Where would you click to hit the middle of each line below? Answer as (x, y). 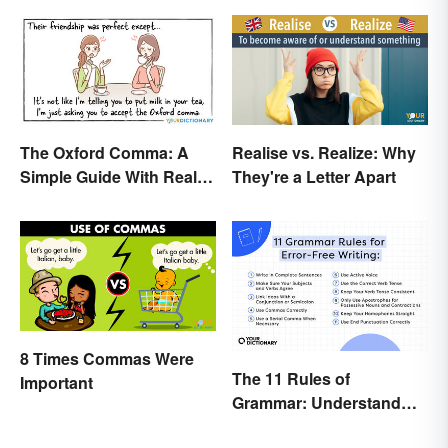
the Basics (272, 427)
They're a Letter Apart (314, 176)
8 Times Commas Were (107, 359)
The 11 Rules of (291, 379)
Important (56, 383)
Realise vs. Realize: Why (324, 152)
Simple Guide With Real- (111, 176)
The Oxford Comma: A (104, 152)
